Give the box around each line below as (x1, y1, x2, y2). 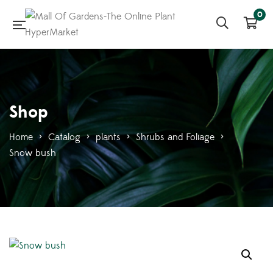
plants (96, 131, 121, 143)
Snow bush (9, 147, 56, 159)
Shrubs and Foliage (136, 131, 214, 143)
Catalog (48, 131, 80, 143)
